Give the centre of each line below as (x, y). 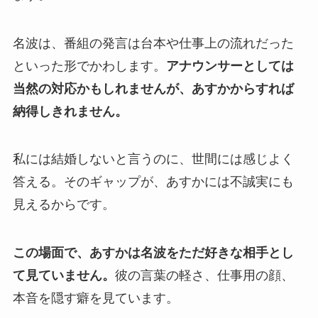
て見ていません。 (64, 276)
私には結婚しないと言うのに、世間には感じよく (153, 159)
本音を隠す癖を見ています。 (95, 298)
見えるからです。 (64, 205)
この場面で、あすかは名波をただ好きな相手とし (153, 253)
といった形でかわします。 (89, 66)
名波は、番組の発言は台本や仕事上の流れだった (153, 43)
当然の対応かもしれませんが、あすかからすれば (153, 88)
